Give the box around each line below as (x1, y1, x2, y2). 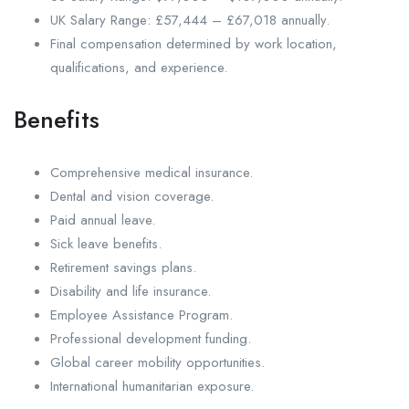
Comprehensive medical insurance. (50, 163, 253, 184)
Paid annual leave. (50, 210, 155, 231)
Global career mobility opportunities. (50, 352, 265, 373)
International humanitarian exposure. (50, 376, 254, 397)
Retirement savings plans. (50, 257, 196, 278)
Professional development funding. (50, 329, 251, 350)
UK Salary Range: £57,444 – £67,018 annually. (50, 10, 330, 31)
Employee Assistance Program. (50, 305, 233, 326)
